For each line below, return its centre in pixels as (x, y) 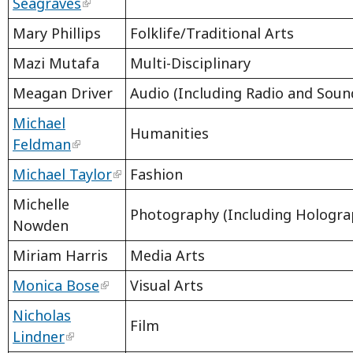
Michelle (41, 204)
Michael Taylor (62, 175)
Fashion (156, 175)
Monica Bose (56, 286)
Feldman (42, 145)
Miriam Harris (60, 256)
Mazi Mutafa (56, 63)
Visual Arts (167, 286)
